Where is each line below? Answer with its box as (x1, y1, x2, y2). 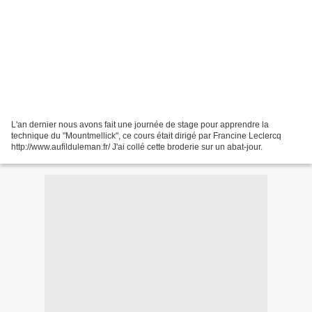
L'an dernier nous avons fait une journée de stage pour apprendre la (11, 119, 269, 130)
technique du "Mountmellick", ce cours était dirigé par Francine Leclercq (11, 130, 281, 141)
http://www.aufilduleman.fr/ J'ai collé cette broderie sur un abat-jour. (11, 141, 263, 152)
